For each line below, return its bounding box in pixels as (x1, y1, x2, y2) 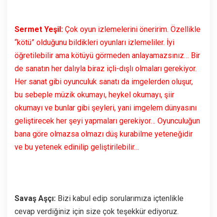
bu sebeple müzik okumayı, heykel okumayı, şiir (15, 90, 174, 99)
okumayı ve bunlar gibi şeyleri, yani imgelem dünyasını (15, 103, 197, 112)
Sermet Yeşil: (15, 24, 65, 34)
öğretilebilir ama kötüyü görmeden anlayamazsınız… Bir (15, 50, 200, 60)
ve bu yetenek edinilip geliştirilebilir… (15, 142, 139, 152)
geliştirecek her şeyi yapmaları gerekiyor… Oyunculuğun (15, 116, 200, 125)
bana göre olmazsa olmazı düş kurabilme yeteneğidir (15, 129, 193, 139)
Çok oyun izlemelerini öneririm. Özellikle (65, 24, 201, 34)
